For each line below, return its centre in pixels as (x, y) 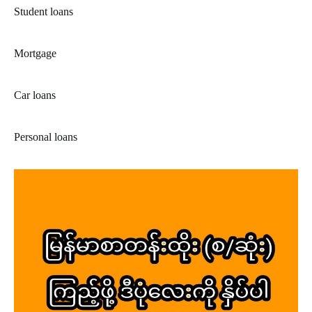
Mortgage (35, 53)
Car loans (35, 95)
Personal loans (46, 136)
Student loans (44, 11)
